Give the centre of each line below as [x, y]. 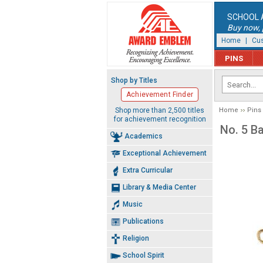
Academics [143, 136]
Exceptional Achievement [165, 153]
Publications [143, 221]
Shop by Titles [134, 80]
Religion [136, 238]
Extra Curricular [148, 170]
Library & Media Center [159, 187]
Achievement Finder [160, 95]
